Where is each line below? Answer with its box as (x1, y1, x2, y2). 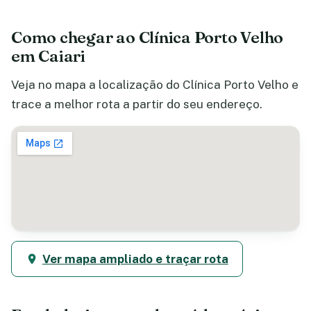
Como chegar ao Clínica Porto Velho (11, 26, 284, 47)
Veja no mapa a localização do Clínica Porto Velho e (11, 77, 299, 92)
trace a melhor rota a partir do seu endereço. (11, 96, 262, 111)
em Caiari (11, 45, 85, 66)
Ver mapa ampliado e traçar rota (42, 251, 228, 266)
